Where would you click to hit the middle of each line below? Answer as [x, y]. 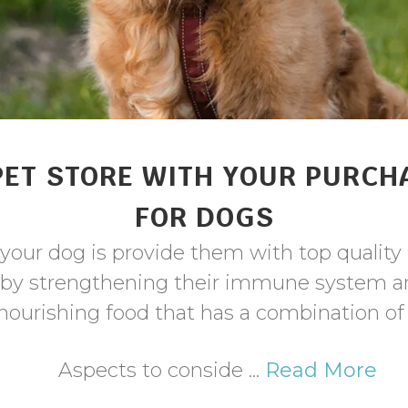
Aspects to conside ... [162, 370]
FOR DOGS [204, 217]
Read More [321, 370]
